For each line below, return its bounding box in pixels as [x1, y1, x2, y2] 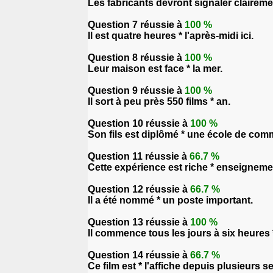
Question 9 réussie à [88, 85, 185, 96]
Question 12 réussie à [88, 184, 190, 194]
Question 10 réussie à [88, 118, 190, 129]
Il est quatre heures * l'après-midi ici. [88, 30, 253, 41]
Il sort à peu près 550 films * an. [88, 96, 230, 107]
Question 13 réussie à [88, 217, 190, 227]
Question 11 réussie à [88, 151, 190, 161]
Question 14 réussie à [88, 250, 190, 260]
